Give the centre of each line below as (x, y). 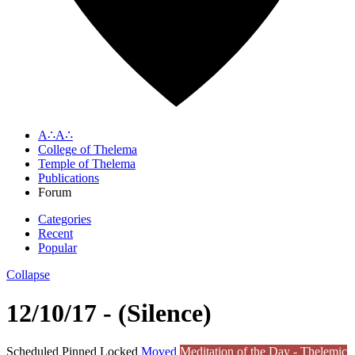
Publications (69, 177)
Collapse (28, 274)
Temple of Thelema (87, 163)
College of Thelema (88, 149)
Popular (57, 247)
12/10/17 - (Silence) (109, 313)
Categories (65, 219)
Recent (55, 233)
